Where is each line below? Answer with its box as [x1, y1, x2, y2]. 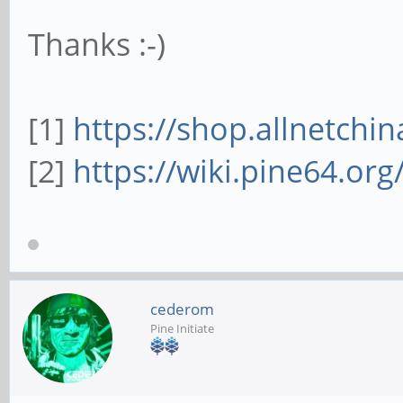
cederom [150, 299, 214, 320]
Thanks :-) [28, 23, 166, 65]
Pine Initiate [150, 320, 214, 337]
